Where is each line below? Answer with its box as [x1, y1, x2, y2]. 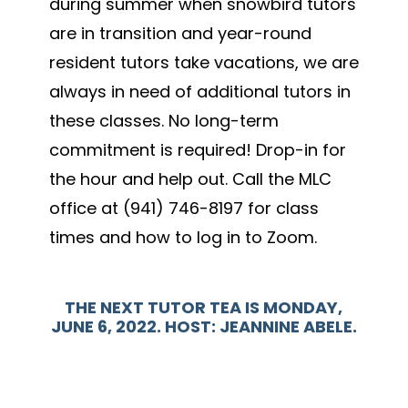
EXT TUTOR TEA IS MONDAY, [112, 296, 343, 320]
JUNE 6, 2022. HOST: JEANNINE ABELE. [50, 315, 357, 339]
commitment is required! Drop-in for [48, 138, 346, 162]
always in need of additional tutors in [48, 80, 351, 104]
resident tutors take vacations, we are [48, 51, 359, 75]
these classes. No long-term [48, 109, 279, 133]
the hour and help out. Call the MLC [48, 168, 331, 191]
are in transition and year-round [48, 22, 311, 46]
